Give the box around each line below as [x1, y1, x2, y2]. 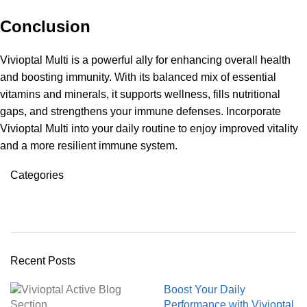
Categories [10, 169, 64, 181]
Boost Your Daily [164, 283, 245, 295]
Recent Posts [10, 254, 75, 267]
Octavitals [10, 197, 58, 210]
